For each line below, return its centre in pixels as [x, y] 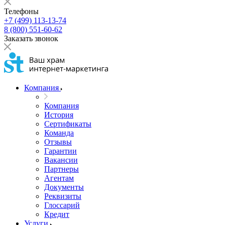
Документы [64, 187]
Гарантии [61, 151]
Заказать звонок [31, 38]
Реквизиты [63, 196]
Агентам [59, 178]
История [59, 115]
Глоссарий [62, 205]
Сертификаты [68, 124]
